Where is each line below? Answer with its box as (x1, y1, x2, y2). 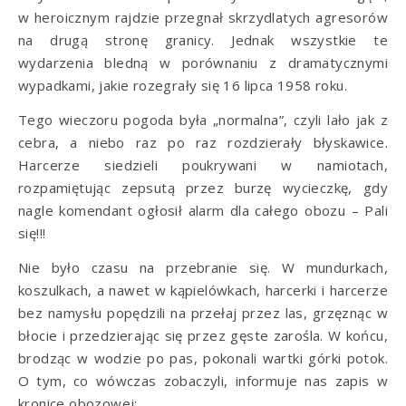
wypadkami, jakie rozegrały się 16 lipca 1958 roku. (18, 75, 347, 94)
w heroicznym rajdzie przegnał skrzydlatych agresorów (18, 7, 388, 26)
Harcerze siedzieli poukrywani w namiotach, (18, 155, 388, 174)
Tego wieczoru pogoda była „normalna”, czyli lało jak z (18, 110, 388, 129)
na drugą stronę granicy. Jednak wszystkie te (18, 30, 388, 49)
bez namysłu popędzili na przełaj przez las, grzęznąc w (18, 303, 388, 322)
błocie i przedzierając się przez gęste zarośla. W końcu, (18, 325, 388, 344)
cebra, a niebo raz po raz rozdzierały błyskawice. (18, 132, 388, 151)
